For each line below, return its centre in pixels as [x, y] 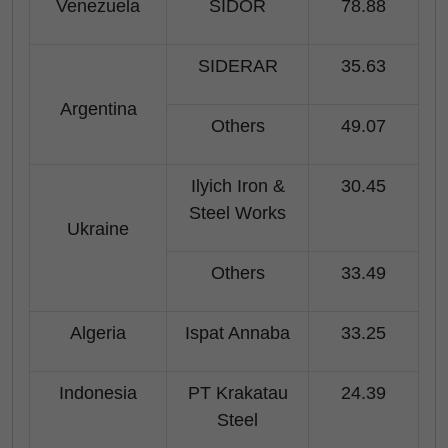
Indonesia [98, 393]
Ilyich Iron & [237, 186]
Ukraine [98, 229]
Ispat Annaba [237, 333]
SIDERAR [237, 66]
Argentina [98, 109]
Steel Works [237, 213]
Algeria [98, 333]
